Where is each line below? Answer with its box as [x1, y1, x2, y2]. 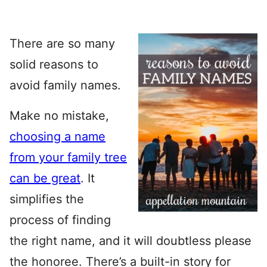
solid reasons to [10, 57, 98, 72]
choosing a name [10, 129, 105, 144]
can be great [10, 171, 80, 185]
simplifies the [10, 192, 84, 206]
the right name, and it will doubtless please [10, 234, 252, 248]
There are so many [10, 36, 115, 51]
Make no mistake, [10, 108, 109, 123]
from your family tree [10, 150, 127, 164]
